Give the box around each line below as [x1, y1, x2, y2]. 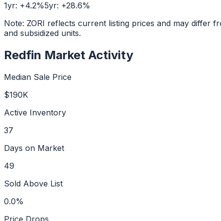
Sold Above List [4, 178, 63, 188]
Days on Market [4, 143, 64, 153]
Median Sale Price [4, 72, 72, 82]
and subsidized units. [4, 28, 81, 38]
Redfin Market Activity [4, 47, 133, 62]
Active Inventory [4, 107, 66, 117]
